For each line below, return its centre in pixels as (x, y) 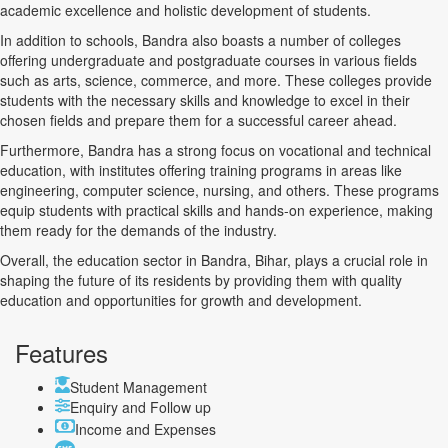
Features (61, 353)
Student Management (138, 387)
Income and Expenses (145, 429)
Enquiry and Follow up (140, 407)
